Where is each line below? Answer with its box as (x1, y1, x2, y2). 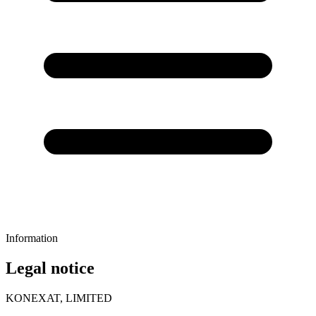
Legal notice (6, 258, 95, 277)
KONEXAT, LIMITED (6, 291, 112, 304)
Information (6, 231, 58, 244)
